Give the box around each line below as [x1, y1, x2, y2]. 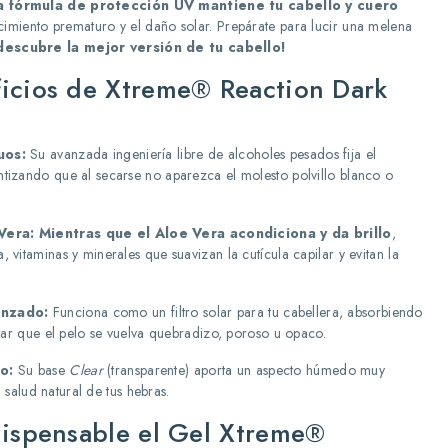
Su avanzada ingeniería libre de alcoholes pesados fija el [25, 144, 377, 164]
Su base [13, 360, 70, 380]
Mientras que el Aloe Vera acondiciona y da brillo [38, 223, 392, 243]
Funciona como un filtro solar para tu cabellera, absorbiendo [48, 302, 423, 322]
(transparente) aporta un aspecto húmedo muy [102, 360, 386, 380]
